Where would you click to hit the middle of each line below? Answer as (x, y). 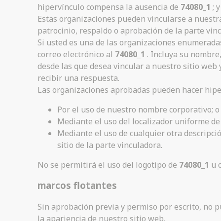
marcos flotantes (77, 185)
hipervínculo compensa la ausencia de (109, 7)
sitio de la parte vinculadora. (110, 145)
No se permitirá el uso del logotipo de (108, 165)
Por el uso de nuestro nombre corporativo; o (138, 109)
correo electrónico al (76, 54)
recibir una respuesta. (78, 78)
